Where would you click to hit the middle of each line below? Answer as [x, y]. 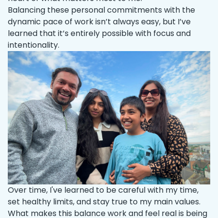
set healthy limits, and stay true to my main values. [104, 202]
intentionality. [34, 45]
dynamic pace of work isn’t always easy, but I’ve [99, 21]
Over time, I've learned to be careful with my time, [103, 190]
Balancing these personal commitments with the [101, 10]
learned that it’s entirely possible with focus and [99, 33]
